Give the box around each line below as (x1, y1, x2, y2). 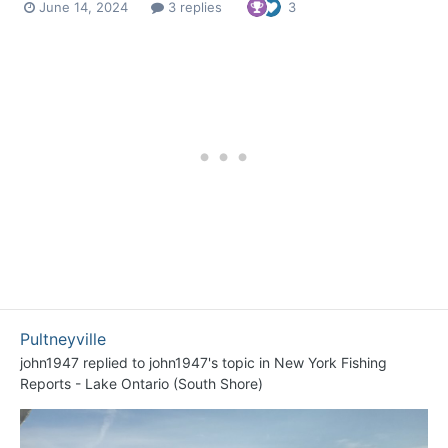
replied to (79, 354, 149, 372)
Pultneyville (20, 329, 106, 350)
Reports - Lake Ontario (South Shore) (20, 375, 263, 393)
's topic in (208, 354, 274, 372)
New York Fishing (274, 354, 387, 372)
